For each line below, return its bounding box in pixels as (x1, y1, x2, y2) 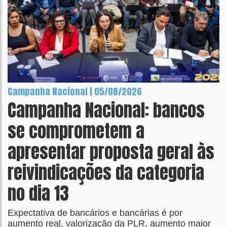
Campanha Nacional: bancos (8, 97, 205, 123)
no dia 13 (8, 180, 69, 206)
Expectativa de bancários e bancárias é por (8, 208, 182, 218)
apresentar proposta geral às (8, 138, 214, 165)
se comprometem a (8, 118, 144, 144)
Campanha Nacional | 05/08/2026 (8, 85, 142, 98)
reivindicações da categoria (8, 159, 204, 185)
